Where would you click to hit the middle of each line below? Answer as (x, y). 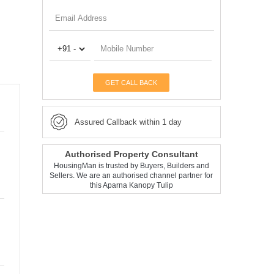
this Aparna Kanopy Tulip (131, 185)
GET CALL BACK (131, 82)
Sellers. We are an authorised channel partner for (131, 175)
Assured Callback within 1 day (128, 122)
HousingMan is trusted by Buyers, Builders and (131, 165)
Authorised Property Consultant (131, 154)
